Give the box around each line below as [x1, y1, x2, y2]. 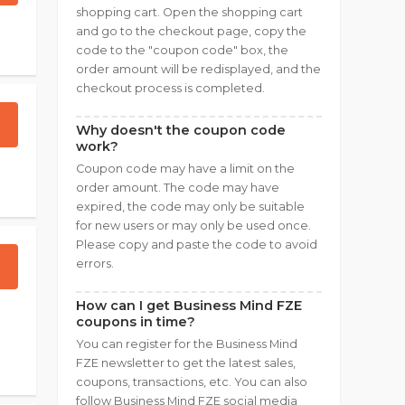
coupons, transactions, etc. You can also [76, 375, 307, 389]
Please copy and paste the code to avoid [76, 238, 317, 251]
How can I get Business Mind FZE [76, 297, 302, 314]
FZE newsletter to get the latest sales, [76, 356, 296, 370]
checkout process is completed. [76, 81, 265, 95]
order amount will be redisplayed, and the [76, 62, 321, 76]
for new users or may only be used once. [76, 219, 311, 232]
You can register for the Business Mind [76, 337, 297, 351]
